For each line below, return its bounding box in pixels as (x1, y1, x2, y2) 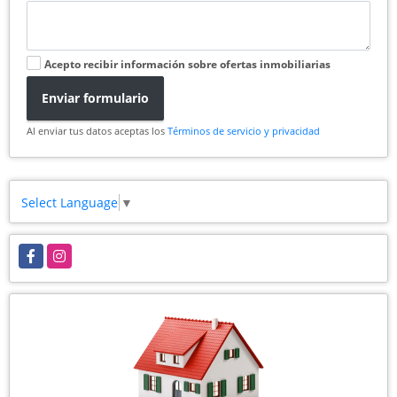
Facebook (19, 244, 74, 261)
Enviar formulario (42, 90, 149, 107)
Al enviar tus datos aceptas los (27, 123, 167, 137)
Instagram (47, 244, 107, 261)
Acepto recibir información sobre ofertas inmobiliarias (44, 57, 331, 72)
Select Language (21, 193, 118, 211)
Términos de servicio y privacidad (167, 123, 320, 137)
